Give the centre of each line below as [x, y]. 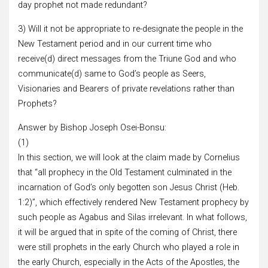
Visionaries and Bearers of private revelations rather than [126, 89]
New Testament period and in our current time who [115, 44]
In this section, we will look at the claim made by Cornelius [129, 157]
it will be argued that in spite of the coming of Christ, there [127, 232]
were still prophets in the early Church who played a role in [129, 247]
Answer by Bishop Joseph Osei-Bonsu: [92, 127]
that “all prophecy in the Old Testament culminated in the [125, 172]
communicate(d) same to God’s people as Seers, [112, 74]
